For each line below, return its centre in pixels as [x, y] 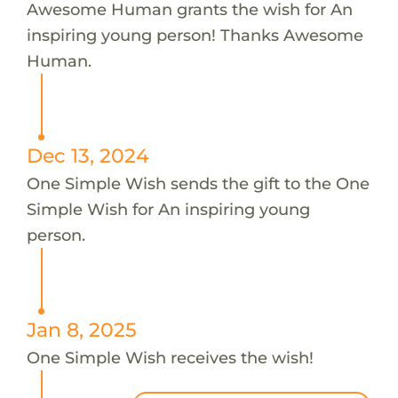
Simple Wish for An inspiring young [168, 209]
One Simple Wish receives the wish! [170, 357]
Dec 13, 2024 [88, 155]
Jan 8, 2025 [81, 329]
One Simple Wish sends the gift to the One [198, 183]
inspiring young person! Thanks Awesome [195, 35]
